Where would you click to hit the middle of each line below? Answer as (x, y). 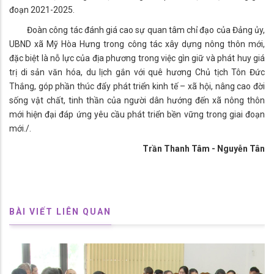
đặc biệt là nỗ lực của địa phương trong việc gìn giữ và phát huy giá (137, 58)
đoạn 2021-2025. (42, 10)
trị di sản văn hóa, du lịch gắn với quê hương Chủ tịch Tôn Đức (137, 72)
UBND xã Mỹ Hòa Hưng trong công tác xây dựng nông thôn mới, (137, 44)
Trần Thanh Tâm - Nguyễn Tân (198, 149)
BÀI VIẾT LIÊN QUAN (60, 212)
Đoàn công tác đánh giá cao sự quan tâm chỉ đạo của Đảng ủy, (137, 30)
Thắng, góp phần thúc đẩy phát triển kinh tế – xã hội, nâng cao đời (137, 87)
